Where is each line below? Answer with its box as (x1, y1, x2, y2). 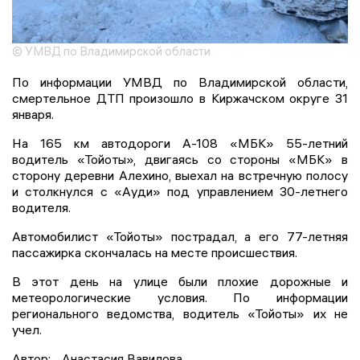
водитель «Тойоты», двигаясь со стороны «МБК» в (12, 151, 348, 168)
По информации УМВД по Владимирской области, (12, 74, 348, 91)
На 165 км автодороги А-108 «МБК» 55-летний (12, 135, 348, 152)
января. (12, 106, 57, 123)
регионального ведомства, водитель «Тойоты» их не (12, 305, 348, 322)
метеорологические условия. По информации (12, 289, 348, 306)
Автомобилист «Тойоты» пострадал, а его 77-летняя (12, 228, 348, 245)
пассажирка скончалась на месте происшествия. (12, 244, 301, 261)
